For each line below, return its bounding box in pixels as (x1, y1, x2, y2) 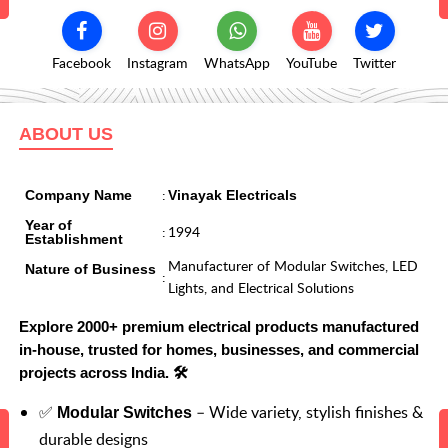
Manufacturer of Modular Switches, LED (168, 256, 418, 276)
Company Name (25, 187, 132, 204)
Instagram (127, 53, 188, 73)
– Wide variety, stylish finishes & (192, 401, 423, 424)
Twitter (353, 53, 396, 73)
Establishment (25, 231, 123, 248)
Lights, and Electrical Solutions (168, 278, 354, 298)
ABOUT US (19, 124, 113, 145)
